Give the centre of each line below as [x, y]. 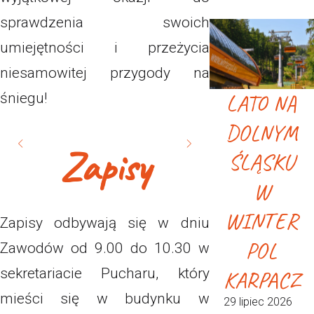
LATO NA [262, 103]
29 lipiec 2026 [258, 301]
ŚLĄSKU [262, 162]
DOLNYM [261, 132]
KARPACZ [262, 280]
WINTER [262, 221]
